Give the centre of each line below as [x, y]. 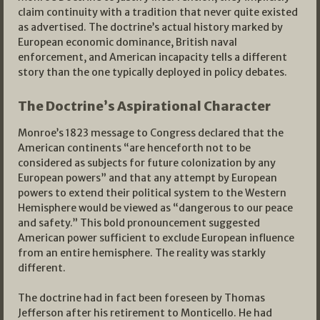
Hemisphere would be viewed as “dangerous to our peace [155, 208]
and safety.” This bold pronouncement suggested [139, 223]
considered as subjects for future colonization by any [147, 163]
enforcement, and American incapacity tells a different [152, 57]
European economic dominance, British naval [127, 42]
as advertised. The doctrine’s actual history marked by [150, 27]
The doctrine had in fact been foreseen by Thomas [141, 298]
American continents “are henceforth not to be [134, 148]
